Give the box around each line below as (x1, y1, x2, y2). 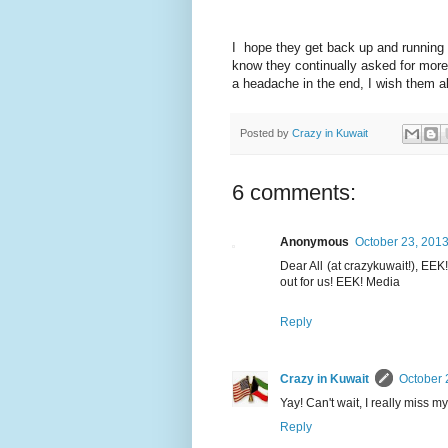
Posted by (240, 126, 292, 139)
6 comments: (232, 179, 356, 205)
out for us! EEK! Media (280, 274, 400, 289)
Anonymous (280, 234, 349, 249)
